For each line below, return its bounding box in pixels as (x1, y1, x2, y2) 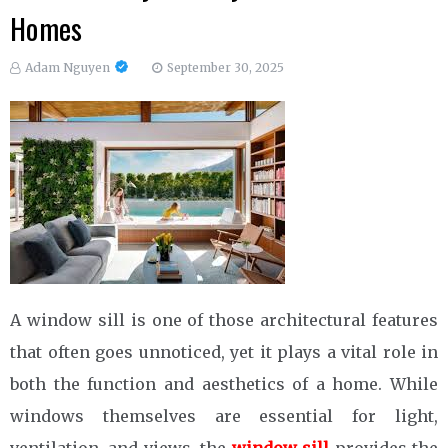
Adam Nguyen (25, 60, 110, 75)
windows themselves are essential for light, (10, 406, 438, 426)
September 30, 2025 (167, 60, 284, 75)
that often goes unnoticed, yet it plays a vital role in (10, 342, 438, 362)
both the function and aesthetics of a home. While (10, 374, 438, 394)
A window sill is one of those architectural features (10, 310, 438, 330)
